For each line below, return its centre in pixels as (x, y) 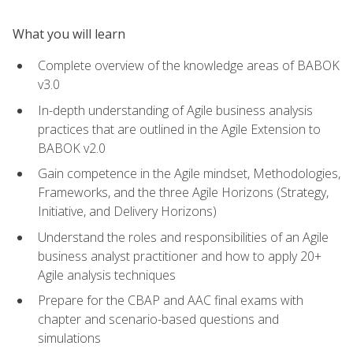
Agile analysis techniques (107, 275)
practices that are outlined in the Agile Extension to (179, 129)
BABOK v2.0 (72, 148)
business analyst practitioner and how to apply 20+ (180, 256)
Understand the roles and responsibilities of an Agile (183, 237)
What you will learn (69, 33)
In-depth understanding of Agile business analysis (175, 110)
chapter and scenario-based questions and (158, 320)
